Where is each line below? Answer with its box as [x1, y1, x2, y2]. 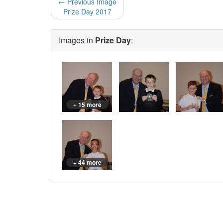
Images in [59, 34, 95, 46]
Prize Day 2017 [63, 6, 111, 17]
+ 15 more [73, 100, 102, 110]
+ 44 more [73, 158, 102, 167]
